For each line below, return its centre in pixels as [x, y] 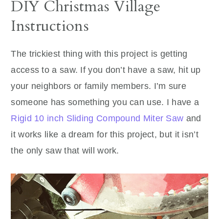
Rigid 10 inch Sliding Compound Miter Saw [97, 119]
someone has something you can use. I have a [105, 102]
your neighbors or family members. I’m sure [99, 86]
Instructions [50, 26]
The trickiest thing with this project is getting [99, 54]
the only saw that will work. [65, 151]
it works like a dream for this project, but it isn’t [105, 135]
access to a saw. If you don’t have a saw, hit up [106, 70]
